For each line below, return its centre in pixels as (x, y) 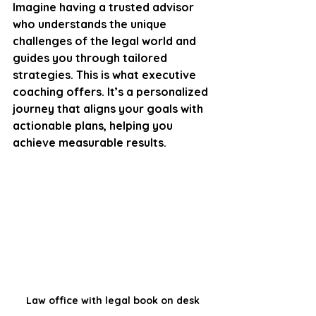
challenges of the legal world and (106, 41)
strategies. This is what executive (106, 75)
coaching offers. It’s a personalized (112, 92)
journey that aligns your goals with (109, 109)
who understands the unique (91, 24)
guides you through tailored (91, 58)
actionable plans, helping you (94, 126)
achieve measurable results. (90, 142)
